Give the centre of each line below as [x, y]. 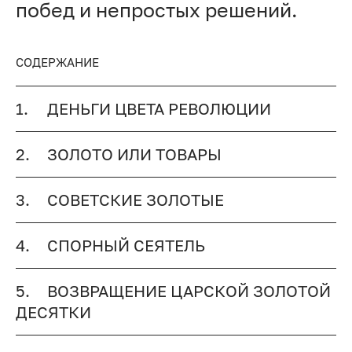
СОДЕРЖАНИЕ [57, 62]
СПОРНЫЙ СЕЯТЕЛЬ [126, 245]
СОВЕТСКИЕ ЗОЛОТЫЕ [135, 200]
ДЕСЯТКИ [53, 312]
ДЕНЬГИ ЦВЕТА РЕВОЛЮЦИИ [159, 109]
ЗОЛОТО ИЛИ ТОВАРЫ [134, 155]
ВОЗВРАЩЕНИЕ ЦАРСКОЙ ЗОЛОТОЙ [189, 291]
